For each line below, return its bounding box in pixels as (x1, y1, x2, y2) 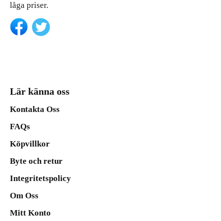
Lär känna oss (10, 86, 70, 97)
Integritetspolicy (10, 174, 71, 184)
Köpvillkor (10, 139, 50, 149)
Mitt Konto (10, 208, 51, 218)
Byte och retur (10, 156, 63, 166)
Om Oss (10, 191, 38, 201)
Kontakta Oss (10, 105, 60, 114)
